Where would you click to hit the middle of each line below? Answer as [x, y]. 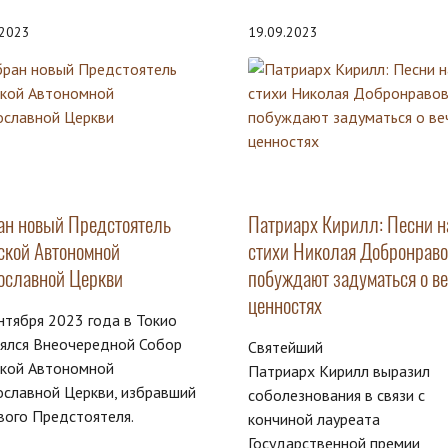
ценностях [284, 306]
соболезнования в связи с [336, 395]
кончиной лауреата [313, 419]
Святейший [285, 347]
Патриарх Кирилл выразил [338, 371]
